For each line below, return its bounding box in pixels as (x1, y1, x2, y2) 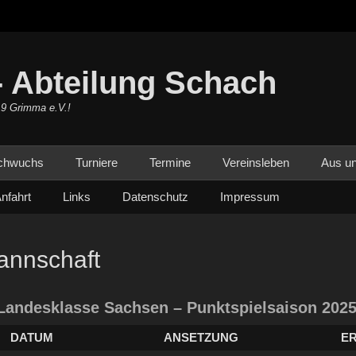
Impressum (220, 190, 280, 203)
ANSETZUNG (163, 331, 238, 344)
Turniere (75, 156, 118, 169)
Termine (149, 156, 191, 169)
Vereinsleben (222, 156, 289, 169)
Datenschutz (122, 190, 188, 203)
